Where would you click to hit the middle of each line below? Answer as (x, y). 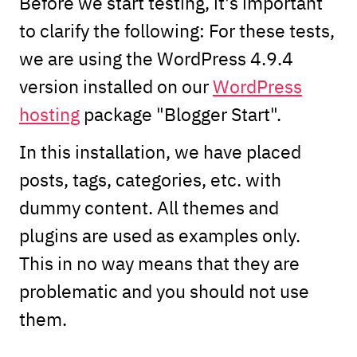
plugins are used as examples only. (159, 234)
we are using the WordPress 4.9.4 (156, 57)
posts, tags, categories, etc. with (150, 178)
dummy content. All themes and (149, 206)
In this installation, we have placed (160, 151)
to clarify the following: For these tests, (177, 29)
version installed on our (116, 85)
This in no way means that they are (159, 262)
